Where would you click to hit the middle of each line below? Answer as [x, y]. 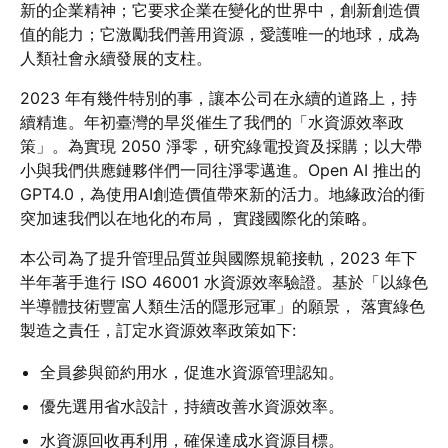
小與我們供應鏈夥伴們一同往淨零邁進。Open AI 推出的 [220, 170]
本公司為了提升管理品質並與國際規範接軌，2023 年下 [218, 258]
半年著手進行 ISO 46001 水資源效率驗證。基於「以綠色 [224, 282]
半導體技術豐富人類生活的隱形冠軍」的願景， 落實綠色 [222, 306]
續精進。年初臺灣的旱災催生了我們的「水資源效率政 [212, 122]
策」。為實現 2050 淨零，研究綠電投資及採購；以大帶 [221, 146]
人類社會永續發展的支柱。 [116, 58]
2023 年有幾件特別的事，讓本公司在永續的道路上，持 [218, 98]
